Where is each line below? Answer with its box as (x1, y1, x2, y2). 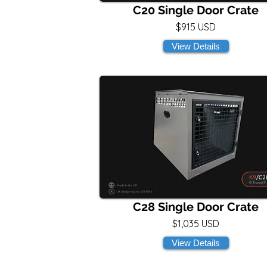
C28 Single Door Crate (132, 200, 259, 214)
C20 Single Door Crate (132, 3, 259, 17)
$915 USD (175, 21, 216, 33)
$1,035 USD (172, 218, 219, 229)
